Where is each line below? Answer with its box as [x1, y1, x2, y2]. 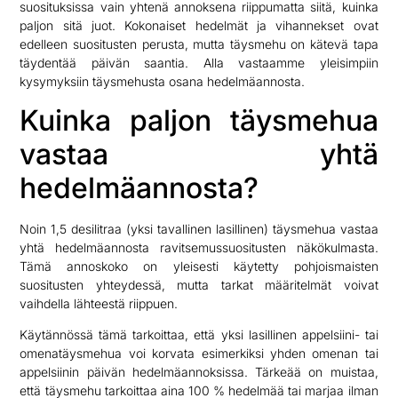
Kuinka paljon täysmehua [20, 102, 378, 138]
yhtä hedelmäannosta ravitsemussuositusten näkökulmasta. [20, 239, 378, 255]
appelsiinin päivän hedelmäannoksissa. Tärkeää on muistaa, [20, 364, 378, 380]
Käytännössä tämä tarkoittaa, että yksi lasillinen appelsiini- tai [20, 327, 378, 343]
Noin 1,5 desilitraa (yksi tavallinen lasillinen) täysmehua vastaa [20, 220, 378, 236]
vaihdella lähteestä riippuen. [20, 295, 179, 311]
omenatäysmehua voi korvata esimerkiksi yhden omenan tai [20, 346, 378, 362]
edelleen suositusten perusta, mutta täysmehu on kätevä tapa [20, 36, 378, 52]
